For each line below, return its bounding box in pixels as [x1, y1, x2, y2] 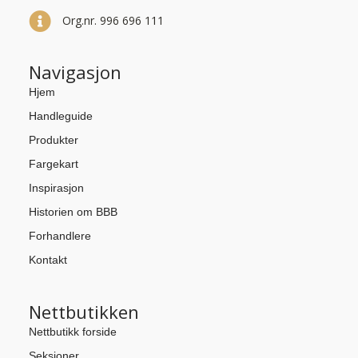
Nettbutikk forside [28, 324, 117, 338]
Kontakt [28, 253, 67, 266]
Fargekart [28, 157, 78, 170]
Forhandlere [28, 229, 91, 242]
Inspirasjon [28, 181, 84, 194]
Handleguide [28, 109, 93, 122]
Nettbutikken [28, 299, 139, 324]
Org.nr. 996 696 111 [62, 12, 164, 28]
